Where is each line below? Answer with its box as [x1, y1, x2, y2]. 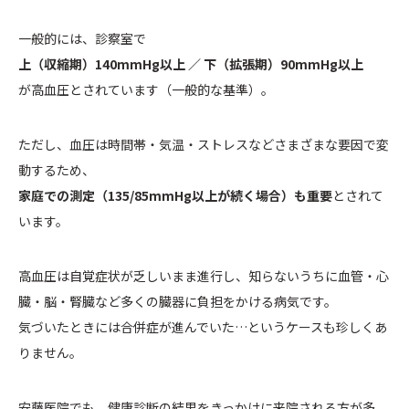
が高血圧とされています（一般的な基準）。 [18, 80, 274, 100]
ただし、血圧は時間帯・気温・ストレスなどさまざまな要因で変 [18, 135, 389, 154]
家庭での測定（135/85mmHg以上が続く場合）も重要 [18, 186, 332, 205]
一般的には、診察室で [18, 29, 146, 48]
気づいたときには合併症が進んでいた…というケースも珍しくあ [18, 318, 387, 337]
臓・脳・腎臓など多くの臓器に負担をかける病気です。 [18, 292, 337, 311]
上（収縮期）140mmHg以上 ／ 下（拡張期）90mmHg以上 [18, 55, 363, 74]
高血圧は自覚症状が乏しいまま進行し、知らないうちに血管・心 [18, 267, 389, 286]
